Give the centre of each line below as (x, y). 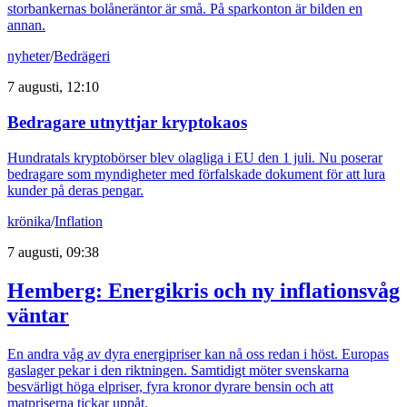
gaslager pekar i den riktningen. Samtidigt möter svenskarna (178, 370)
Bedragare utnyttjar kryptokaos (127, 123)
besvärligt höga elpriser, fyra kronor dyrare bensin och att (170, 386)
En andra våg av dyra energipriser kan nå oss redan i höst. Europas (198, 353)
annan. (26, 25)
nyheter (29, 56)
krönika (29, 221)
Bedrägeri (82, 56)
